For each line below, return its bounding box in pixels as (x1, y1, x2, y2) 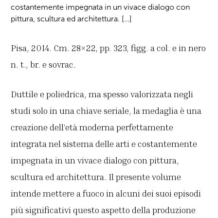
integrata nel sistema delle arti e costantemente (11, 138, 198, 149)
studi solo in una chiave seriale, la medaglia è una (11, 105, 202, 116)
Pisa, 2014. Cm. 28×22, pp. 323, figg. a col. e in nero (11, 42, 206, 54)
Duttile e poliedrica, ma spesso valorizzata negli (11, 89, 194, 100)
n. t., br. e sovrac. (11, 59, 76, 70)
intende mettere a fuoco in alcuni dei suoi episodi (11, 188, 201, 199)
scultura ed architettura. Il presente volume (11, 171, 182, 182)
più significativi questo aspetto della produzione (11, 204, 196, 216)
